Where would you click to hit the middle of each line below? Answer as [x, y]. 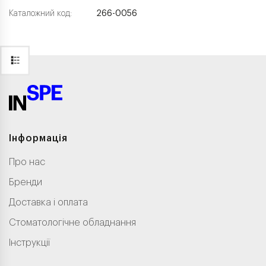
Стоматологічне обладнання [72, 222]
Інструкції [29, 243]
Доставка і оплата [48, 202]
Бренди [26, 182]
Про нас [27, 162]
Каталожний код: [40, 14]
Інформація [38, 138]
